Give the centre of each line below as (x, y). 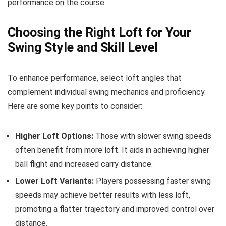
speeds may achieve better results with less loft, (103, 195)
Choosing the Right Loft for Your (99, 33)
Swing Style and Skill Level (83, 48)
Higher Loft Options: (54, 136)
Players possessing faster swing (152, 181)
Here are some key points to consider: (75, 106)
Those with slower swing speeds (152, 136)
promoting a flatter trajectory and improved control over (115, 209)
